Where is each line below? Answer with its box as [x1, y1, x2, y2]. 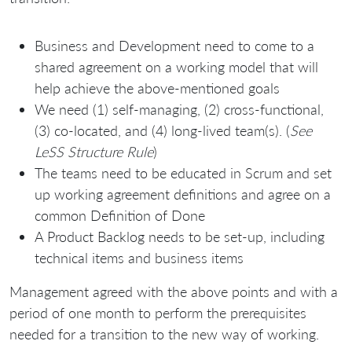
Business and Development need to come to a [35, 37, 314, 55]
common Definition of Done [35, 207, 205, 225]
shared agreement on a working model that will [35, 58, 318, 76]
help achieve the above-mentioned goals [35, 79, 280, 97]
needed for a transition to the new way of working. [9, 325, 319, 343]
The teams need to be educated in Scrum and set [35, 164, 332, 182]
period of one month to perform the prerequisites [9, 304, 306, 322]
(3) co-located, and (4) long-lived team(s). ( [35, 122, 290, 140]
